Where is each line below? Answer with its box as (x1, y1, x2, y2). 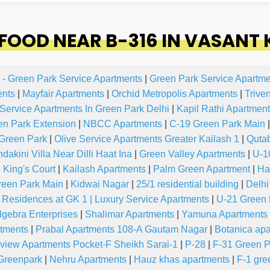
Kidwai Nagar (71, 179, 129, 190)
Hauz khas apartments (134, 254, 230, 265)
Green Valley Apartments (139, 149, 245, 160)
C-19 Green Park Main (169, 119, 265, 130)
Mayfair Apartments (22, 89, 104, 99)
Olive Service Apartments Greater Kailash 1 (54, 134, 239, 145)
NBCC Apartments (83, 119, 162, 130)
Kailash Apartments (63, 164, 146, 175)
